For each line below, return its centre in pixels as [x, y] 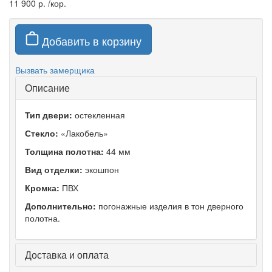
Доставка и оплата [67, 255]
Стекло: [42, 133]
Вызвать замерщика [55, 70]
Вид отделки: [54, 169]
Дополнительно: [60, 206]
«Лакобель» [83, 133]
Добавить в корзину [90, 41]
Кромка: [42, 188]
